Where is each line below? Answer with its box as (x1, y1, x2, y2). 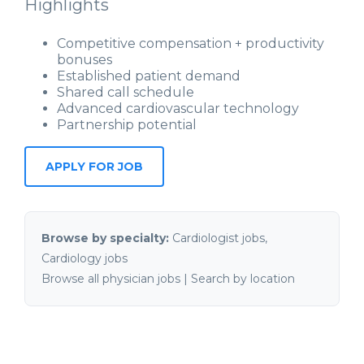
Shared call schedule (57, 84, 194, 101)
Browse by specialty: (41, 231, 169, 246)
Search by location (191, 271, 295, 287)
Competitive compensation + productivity (57, 36, 324, 52)
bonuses (57, 52, 112, 68)
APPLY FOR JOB (45, 159, 143, 175)
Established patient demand (57, 68, 240, 84)
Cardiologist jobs (172, 231, 265, 246)
